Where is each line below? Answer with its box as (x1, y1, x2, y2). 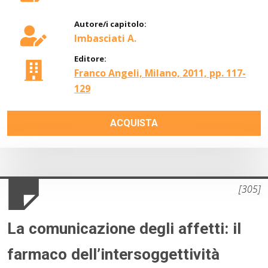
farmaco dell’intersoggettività (7, 245, 220, 264)
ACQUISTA (110, 117, 158, 129)
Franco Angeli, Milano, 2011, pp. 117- (74, 66, 246, 80)
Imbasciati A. (74, 32, 136, 45)
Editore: (74, 53, 106, 65)
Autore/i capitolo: (74, 19, 147, 30)
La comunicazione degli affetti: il (7, 220, 241, 238)
